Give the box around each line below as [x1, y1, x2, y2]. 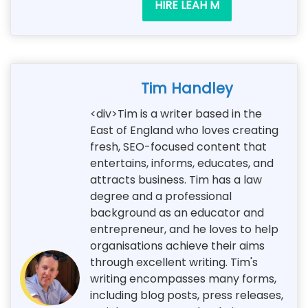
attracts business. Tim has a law [90, 171, 262, 188]
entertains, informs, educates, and [90, 155, 274, 171]
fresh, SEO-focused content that [90, 138, 267, 155]
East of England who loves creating [90, 122, 278, 138]
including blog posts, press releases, [90, 287, 283, 303]
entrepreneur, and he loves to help [90, 221, 278, 237]
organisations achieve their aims [90, 237, 265, 254]
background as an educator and [90, 204, 264, 221]
